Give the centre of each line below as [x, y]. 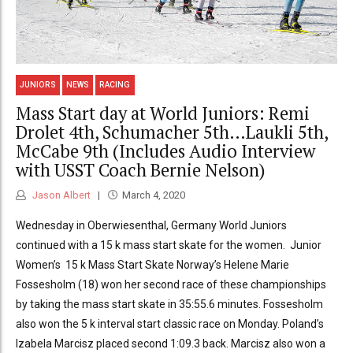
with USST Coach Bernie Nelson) [140, 169]
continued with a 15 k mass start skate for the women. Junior [169, 245]
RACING [115, 85]
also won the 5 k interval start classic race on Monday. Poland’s [170, 324]
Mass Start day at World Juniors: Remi [163, 113]
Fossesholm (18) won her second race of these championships [171, 285]
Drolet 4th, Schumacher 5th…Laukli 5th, [172, 132]
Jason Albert [60, 195]
